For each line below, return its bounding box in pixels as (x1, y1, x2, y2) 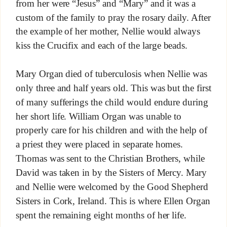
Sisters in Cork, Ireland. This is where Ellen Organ (15, 195, 211, 206)
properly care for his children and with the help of (15, 125, 208, 136)
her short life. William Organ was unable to (15, 110, 182, 122)
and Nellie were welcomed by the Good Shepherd (15, 181, 209, 192)
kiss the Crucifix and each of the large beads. (15, 40, 188, 51)
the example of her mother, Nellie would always (15, 26, 201, 37)
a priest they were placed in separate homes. (15, 139, 183, 150)
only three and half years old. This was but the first (15, 83, 212, 93)
